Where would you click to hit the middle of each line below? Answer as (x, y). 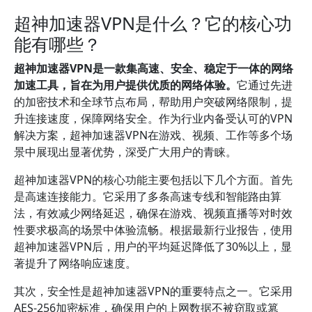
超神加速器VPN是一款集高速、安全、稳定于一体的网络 (154, 68)
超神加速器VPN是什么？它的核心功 (153, 23)
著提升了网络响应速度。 (75, 263)
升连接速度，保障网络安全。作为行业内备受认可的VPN (153, 118)
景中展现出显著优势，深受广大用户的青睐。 (125, 152)
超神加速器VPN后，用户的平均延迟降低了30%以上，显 (153, 247)
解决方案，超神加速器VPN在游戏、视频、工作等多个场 (153, 135)
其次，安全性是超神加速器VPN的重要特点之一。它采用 (153, 291)
